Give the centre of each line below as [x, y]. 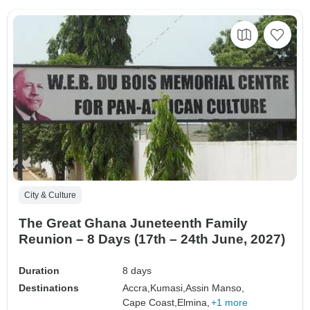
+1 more [230, 303]
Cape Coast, [150, 303]
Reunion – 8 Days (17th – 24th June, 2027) [152, 239]
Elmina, [194, 303]
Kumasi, [168, 288]
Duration [39, 271]
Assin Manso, [215, 288]
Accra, [137, 288]
